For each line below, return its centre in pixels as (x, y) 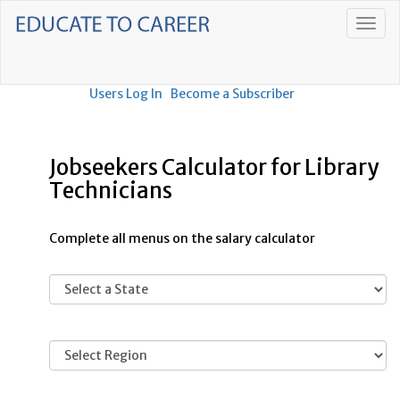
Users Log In (126, 94)
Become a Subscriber (233, 94)
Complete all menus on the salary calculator (182, 238)
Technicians (111, 191)
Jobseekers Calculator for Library (214, 167)
